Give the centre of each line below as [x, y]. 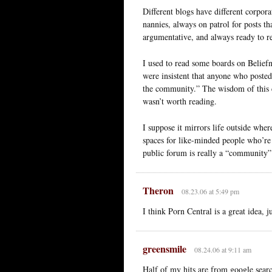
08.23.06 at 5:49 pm [210, 191]
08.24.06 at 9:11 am [223, 249]
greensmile [165, 248]
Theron [158, 190]
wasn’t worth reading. [180, 101]
